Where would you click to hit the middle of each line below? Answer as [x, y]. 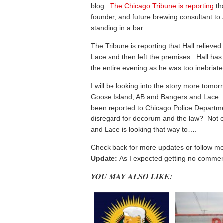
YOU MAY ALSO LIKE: [131, 176]
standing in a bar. [118, 28]
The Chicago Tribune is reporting [162, 6]
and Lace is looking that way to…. [144, 129]
